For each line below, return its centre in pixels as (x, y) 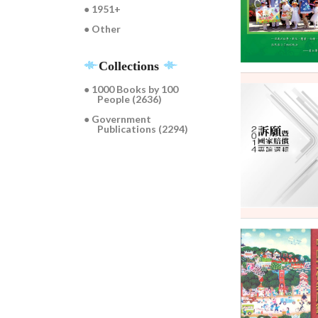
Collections (130, 66)
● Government (118, 119)
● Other (103, 29)
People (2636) (130, 99)
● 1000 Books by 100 (131, 89)
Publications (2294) (143, 129)
